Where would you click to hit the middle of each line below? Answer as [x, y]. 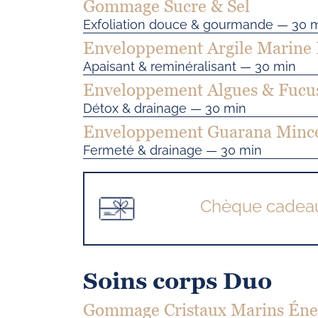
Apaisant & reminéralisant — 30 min [190, 66]
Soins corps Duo [177, 281]
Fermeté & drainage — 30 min [172, 150]
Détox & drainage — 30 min [165, 108]
